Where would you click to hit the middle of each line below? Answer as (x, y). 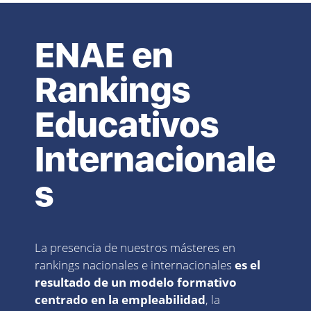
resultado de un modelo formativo (136, 283)
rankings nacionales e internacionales (135, 265)
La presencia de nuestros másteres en (135, 248)
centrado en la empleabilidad (120, 300)
